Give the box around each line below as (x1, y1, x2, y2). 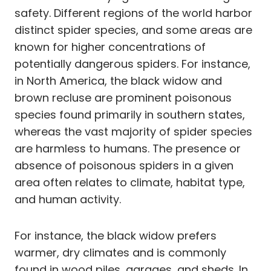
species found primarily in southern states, (15, 106, 245, 122)
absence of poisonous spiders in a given (15, 157, 233, 173)
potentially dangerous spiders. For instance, (15, 56, 250, 71)
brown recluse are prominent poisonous (15, 90, 232, 105)
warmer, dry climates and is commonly (15, 244, 226, 260)
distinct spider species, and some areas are (15, 22, 252, 38)
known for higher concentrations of (15, 39, 206, 54)
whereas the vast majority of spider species (15, 123, 252, 139)
